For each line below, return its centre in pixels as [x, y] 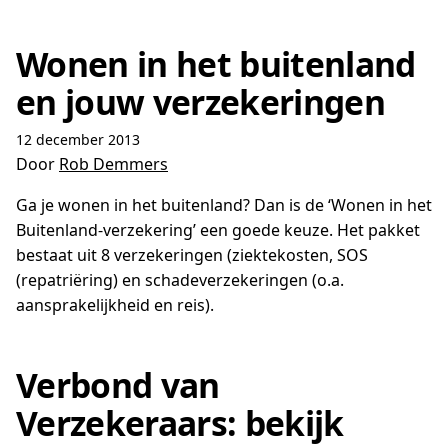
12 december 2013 [78, 139]
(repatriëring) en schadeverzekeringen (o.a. [180, 280]
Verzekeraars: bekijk [180, 423]
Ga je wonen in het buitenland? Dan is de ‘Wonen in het [224, 205]
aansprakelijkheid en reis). [115, 305]
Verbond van [118, 385]
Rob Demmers [113, 164]
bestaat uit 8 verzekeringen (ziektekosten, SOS [192, 255]
